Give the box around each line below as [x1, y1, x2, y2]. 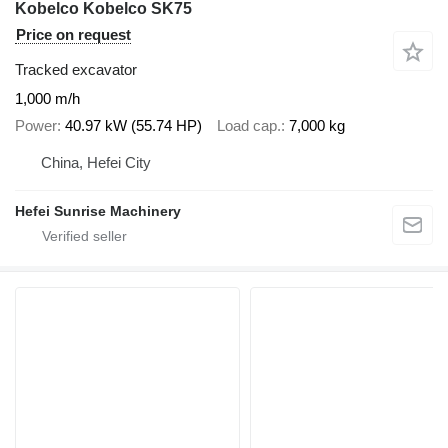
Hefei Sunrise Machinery [15, 203, 181, 220]
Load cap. [217, 116, 281, 134]
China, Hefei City [41, 154, 151, 172]
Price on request [16, 26, 131, 44]
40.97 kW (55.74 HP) [65, 116, 202, 134]
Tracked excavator [15, 61, 137, 79]
